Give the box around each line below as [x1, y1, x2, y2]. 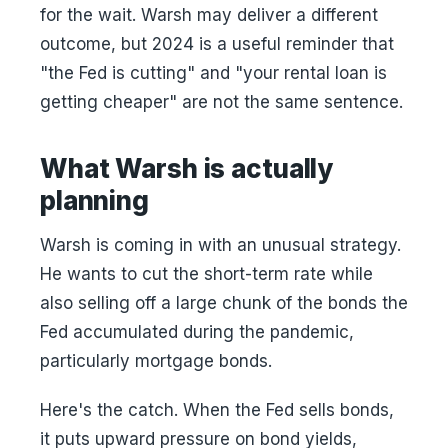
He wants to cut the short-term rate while [40, 264, 373, 284]
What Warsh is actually [40, 153, 334, 184]
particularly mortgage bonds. [40, 351, 272, 371]
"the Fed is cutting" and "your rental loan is [40, 63, 387, 83]
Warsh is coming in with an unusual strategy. [40, 235, 401, 255]
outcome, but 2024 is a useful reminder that [40, 34, 394, 54]
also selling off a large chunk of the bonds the [40, 293, 408, 313]
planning [40, 185, 149, 216]
